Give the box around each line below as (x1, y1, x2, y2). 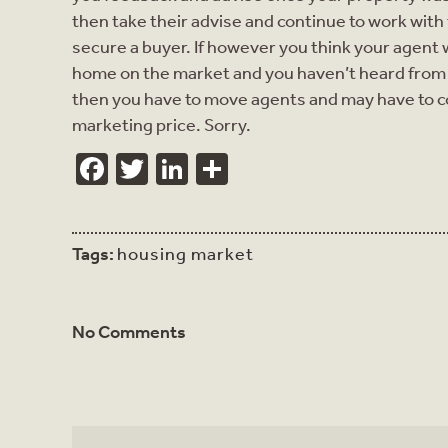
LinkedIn (188, 150, 306, 188)
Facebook (108, 150, 242, 188)
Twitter (148, 150, 247, 188)
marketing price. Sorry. (72, 113, 251, 136)
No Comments (72, 320, 186, 345)
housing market (117, 242, 254, 265)
